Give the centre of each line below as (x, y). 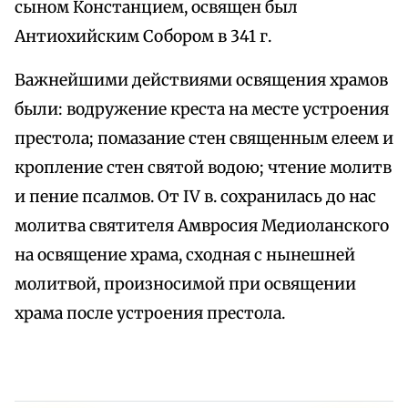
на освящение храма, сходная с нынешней (185, 255)
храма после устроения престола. (150, 314)
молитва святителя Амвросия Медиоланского (202, 226)
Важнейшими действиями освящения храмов (201, 81)
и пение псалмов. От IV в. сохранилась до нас (195, 197)
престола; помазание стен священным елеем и (204, 139)
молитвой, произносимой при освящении (185, 285)
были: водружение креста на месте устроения (202, 110)
